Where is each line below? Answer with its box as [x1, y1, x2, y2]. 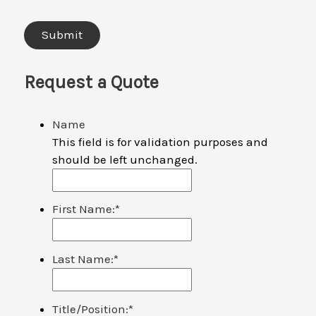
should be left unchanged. [52, 152, 198, 166]
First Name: [52, 202, 116, 217]
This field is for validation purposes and [52, 134, 269, 149]
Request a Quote [24, 72, 159, 93]
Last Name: [52, 252, 114, 267]
